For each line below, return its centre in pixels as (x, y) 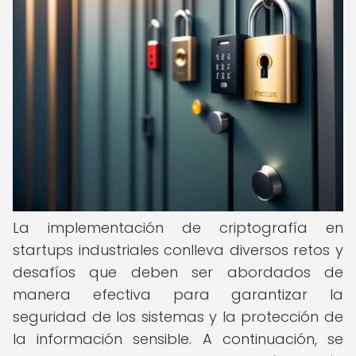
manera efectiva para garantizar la (178, 294)
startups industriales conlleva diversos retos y (178, 250)
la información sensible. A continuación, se (178, 339)
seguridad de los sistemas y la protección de (178, 317)
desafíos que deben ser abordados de (178, 272)
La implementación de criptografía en (178, 228)
